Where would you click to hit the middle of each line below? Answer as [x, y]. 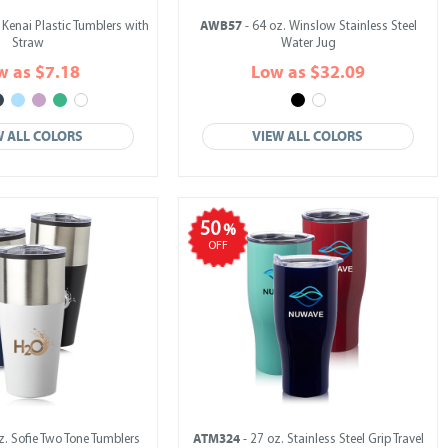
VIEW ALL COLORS [308, 136]
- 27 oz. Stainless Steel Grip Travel [331, 439]
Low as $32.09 [308, 72]
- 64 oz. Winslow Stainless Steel [329, 26]
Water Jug [308, 43]
